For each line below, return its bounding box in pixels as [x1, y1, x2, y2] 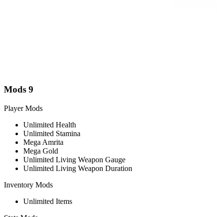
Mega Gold [23, 146, 58, 155]
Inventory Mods [4, 180, 53, 189]
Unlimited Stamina [23, 129, 80, 138]
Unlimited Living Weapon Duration [23, 164, 132, 172]
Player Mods [4, 104, 43, 112]
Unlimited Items [23, 197, 72, 205]
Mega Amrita [23, 138, 63, 146]
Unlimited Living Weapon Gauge [23, 155, 125, 164]
